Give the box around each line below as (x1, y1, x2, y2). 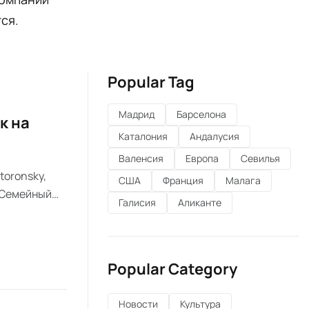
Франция (163, 173, 203, 187)
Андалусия (190, 129, 239, 143)
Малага (226, 173, 261, 187)
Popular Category (108, 258, 237, 279)
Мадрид (119, 107, 154, 121)
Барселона (177, 107, 226, 121)
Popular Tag (108, 71, 195, 92)
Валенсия (119, 151, 163, 165)
